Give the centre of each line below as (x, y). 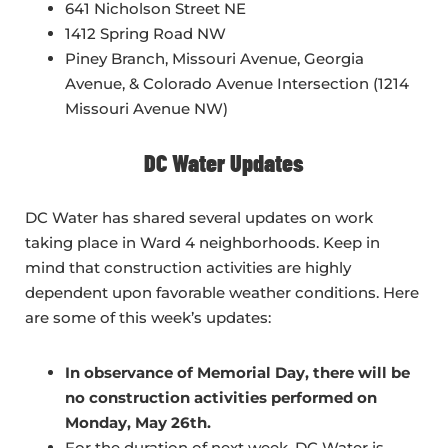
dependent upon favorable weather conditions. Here (222, 293)
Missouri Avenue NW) (146, 109)
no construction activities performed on (221, 398)
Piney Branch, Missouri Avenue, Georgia (214, 59)
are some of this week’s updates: (148, 318)
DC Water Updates (224, 163)
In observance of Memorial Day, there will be (237, 373)
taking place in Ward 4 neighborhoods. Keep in (202, 243)
